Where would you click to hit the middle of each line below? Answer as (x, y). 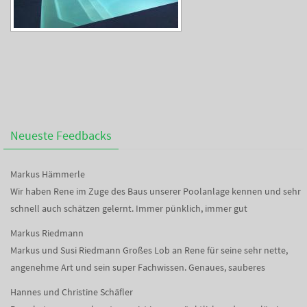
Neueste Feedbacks (61, 135)
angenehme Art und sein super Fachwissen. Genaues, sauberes (138, 267)
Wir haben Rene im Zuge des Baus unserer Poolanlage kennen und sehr (156, 191)
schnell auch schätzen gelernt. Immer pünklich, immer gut (129, 208)
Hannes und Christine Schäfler (72, 292)
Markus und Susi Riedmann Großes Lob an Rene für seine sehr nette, (149, 250)
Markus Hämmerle (48, 174)
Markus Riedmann (47, 233)
